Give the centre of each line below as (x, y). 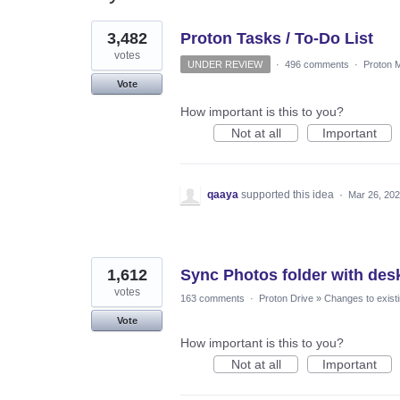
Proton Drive (286, 298)
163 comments (212, 298)
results (110, 39)
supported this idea (289, 194)
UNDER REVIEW (225, 64)
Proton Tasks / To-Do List (277, 38)
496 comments (317, 64)
